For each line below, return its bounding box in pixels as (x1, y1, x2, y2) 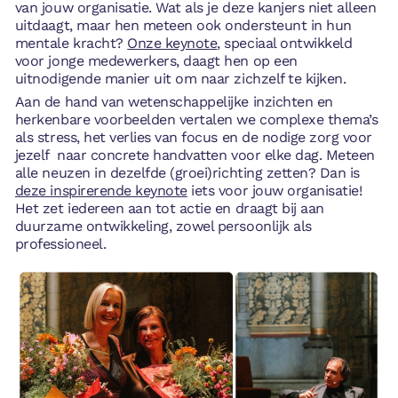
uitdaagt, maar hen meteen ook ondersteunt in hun (14, 17, 352, 34)
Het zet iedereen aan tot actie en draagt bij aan (14, 199, 324, 217)
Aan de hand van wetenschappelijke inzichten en (14, 92, 333, 110)
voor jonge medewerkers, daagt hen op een (14, 52, 298, 69)
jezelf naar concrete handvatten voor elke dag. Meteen (14, 146, 375, 163)
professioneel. (14, 235, 107, 252)
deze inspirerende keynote (14, 181, 187, 199)
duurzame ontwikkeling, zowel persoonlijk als (14, 217, 312, 235)
